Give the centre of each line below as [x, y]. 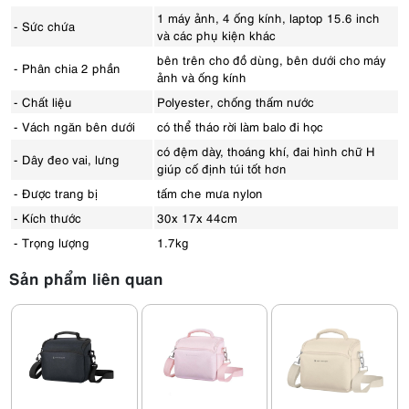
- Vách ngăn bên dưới [74, 126]
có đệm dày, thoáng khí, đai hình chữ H [266, 151]
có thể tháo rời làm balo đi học [240, 126]
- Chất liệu [43, 101]
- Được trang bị [56, 193]
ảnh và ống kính [202, 77]
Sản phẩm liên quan [86, 278]
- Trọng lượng [52, 242]
